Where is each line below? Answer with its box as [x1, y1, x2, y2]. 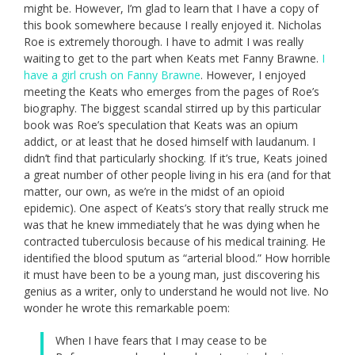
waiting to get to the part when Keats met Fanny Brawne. [24, 51, 322, 67]
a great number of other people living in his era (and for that [24, 167, 331, 183]
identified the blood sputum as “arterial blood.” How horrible [24, 250, 330, 266]
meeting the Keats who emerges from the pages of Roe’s [24, 84, 319, 100]
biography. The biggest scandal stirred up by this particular [24, 101, 321, 116]
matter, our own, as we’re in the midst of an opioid [24, 184, 284, 200]
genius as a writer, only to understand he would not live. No [24, 284, 329, 300]
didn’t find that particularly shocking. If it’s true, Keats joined [24, 151, 327, 166]
